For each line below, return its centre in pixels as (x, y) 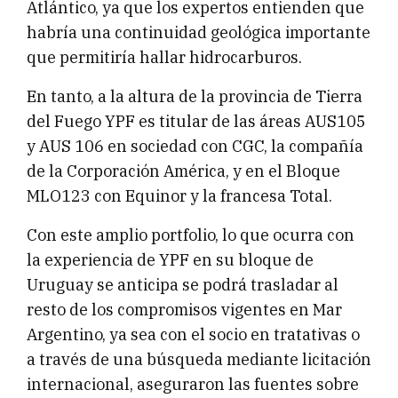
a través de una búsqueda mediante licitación (199, 360)
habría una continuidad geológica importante (199, 33)
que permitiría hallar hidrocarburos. (164, 58)
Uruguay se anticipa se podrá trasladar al (183, 285)
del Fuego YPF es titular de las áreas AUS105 (196, 122)
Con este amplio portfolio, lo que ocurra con (191, 235)
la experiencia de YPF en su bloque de (170, 260)
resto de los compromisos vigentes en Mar (184, 310)
